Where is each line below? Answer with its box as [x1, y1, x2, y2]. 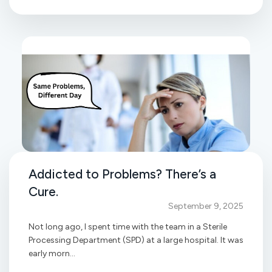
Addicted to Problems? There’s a [29, 166, 216, 182]
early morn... [29, 248, 75, 259]
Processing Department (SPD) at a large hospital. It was [29, 234, 243, 245]
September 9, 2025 [168, 200, 243, 211]
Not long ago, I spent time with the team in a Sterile [29, 221, 227, 232]
